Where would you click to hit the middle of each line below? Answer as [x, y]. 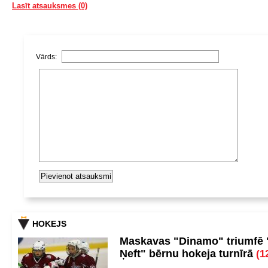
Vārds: [47, 57]
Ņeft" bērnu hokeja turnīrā [188, 254]
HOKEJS [49, 224]
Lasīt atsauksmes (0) [50, 6]
